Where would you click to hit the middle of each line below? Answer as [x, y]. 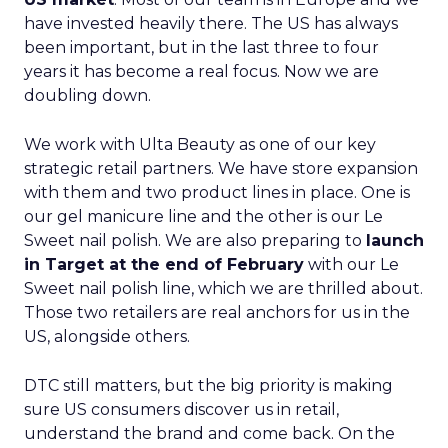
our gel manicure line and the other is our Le [203, 216]
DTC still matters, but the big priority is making [208, 385]
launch [395, 240]
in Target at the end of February [164, 264]
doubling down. [87, 95]
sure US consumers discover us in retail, [181, 409]
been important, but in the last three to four [201, 47]
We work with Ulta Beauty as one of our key [200, 144]
